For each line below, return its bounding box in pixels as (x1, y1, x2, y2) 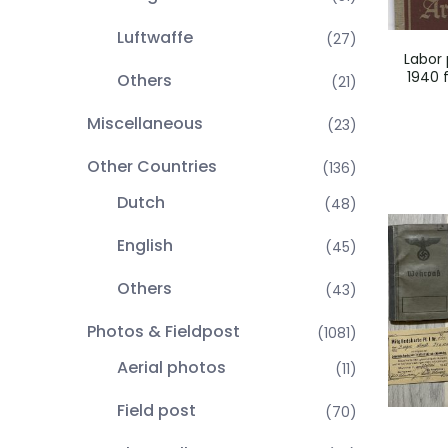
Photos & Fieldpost (87, 320, 240, 343)
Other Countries (87, 155, 217, 178)
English (117, 234, 173, 257)
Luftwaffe (117, 26, 193, 49)
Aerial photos (117, 356, 226, 379)
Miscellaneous (87, 112, 203, 135)
